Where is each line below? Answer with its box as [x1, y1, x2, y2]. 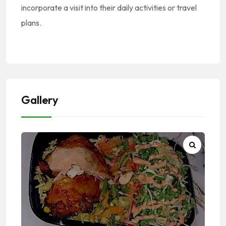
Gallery [21, 92, 59, 107]
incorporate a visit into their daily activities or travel [21, 2, 197, 13]
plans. [21, 17, 41, 28]
